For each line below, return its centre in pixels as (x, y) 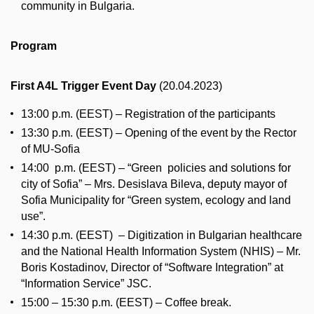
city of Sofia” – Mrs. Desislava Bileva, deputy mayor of (154, 184)
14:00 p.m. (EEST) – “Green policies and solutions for (156, 168)
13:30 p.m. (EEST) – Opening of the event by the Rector (159, 133)
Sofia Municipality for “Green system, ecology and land (156, 200)
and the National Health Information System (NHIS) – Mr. (161, 252)
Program (34, 46)
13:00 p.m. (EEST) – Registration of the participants (148, 114)
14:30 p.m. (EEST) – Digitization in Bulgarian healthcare (162, 235)
